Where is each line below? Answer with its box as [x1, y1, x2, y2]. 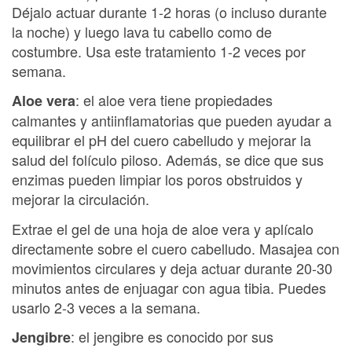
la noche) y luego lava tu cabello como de [12, 20, 272, 42]
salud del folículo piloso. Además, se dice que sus [12, 149, 324, 170]
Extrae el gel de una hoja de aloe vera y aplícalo [12, 218, 313, 239]
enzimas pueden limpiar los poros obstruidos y [12, 169, 302, 189]
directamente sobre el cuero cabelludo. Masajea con [12, 237, 339, 258]
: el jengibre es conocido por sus [71, 326, 273, 346]
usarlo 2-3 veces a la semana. [12, 296, 200, 317]
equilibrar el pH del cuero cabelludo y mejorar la [12, 130, 311, 150]
